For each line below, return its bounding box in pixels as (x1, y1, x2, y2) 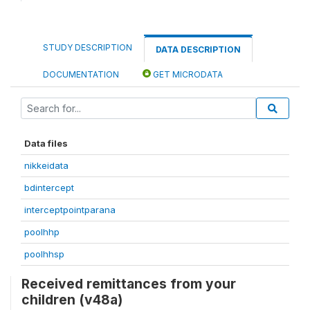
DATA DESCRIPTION (156, 44, 241, 55)
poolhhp (24, 226, 60, 237)
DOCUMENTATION (43, 69, 119, 80)
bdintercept (24, 182, 74, 193)
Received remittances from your (21, 275, 236, 292)
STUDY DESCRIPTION (43, 42, 132, 53)
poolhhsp (24, 248, 64, 259)
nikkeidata (24, 160, 69, 171)
